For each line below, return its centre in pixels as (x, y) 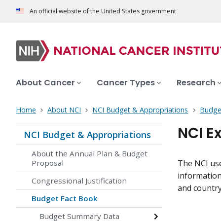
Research (196, 83)
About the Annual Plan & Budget (90, 154)
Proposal (48, 163)
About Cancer (45, 83)
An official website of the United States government (103, 11)
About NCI (64, 110)
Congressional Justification (79, 181)
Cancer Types (126, 83)
